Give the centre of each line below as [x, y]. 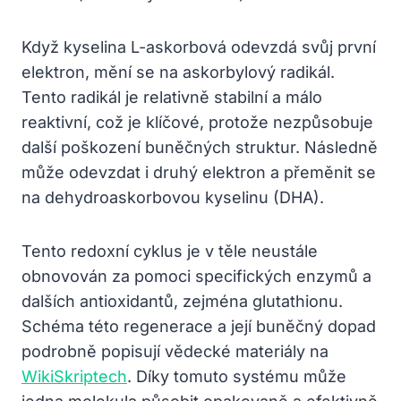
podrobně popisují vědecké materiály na [175, 351]
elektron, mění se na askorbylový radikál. [178, 72]
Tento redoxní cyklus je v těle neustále [170, 251]
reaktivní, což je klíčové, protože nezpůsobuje [197, 122]
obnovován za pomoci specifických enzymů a [196, 276]
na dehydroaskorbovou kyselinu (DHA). [173, 197]
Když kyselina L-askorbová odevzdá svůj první [199, 47]
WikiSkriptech [74, 376]
